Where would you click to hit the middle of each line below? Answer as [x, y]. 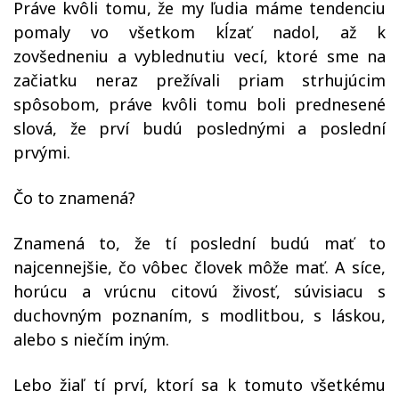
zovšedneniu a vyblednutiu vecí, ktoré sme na [199, 56]
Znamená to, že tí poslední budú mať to [199, 243]
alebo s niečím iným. [91, 339]
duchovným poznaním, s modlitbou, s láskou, [199, 315]
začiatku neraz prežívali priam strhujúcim [199, 80]
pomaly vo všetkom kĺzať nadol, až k [199, 32]
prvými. [42, 152]
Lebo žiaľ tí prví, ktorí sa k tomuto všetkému [199, 385]
